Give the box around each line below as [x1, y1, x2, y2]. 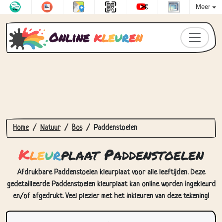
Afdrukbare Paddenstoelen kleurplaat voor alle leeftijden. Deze [17, 168, 205, 177]
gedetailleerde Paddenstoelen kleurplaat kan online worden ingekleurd [6, 180, 216, 189]
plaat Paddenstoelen [61, 144, 204, 165]
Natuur [40, 124, 60, 132]
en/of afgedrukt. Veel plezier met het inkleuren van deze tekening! [13, 192, 209, 201]
